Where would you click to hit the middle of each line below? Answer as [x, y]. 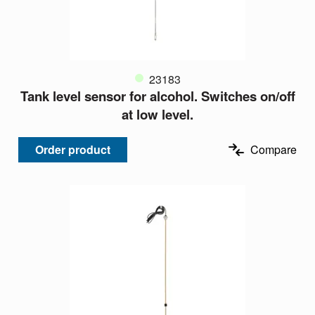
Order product [73, 150]
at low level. [157, 115]
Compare [274, 150]
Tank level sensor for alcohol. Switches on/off [157, 96]
